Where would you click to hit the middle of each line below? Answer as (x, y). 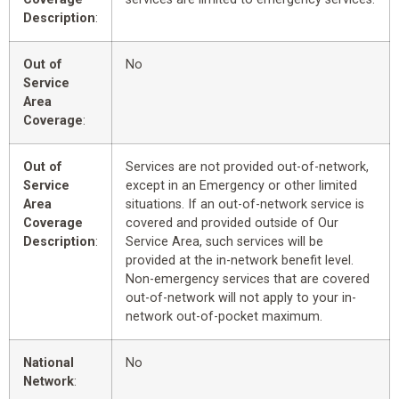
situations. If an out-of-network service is (245, 204)
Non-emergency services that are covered (248, 279)
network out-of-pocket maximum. (224, 316)
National (49, 362)
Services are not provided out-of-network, (247, 167)
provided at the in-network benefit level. (240, 260)
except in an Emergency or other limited (241, 185)
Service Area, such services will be (224, 241)
